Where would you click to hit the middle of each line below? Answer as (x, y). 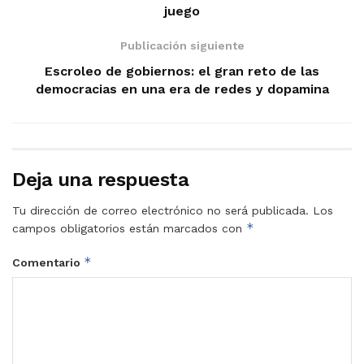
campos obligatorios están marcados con (129, 228)
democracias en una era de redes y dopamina (182, 89)
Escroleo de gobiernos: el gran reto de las (182, 71)
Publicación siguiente (182, 45)
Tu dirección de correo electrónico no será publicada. (160, 210)
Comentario (48, 262)
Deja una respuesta (101, 179)
